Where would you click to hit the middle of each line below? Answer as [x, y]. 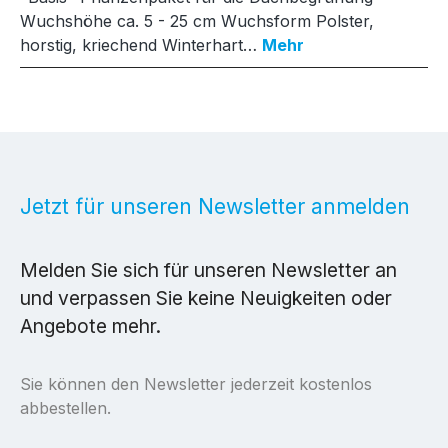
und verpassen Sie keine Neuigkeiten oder [206, 298]
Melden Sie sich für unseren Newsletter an [208, 270]
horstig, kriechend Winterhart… [141, 44]
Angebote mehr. [90, 326]
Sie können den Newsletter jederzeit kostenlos [196, 384]
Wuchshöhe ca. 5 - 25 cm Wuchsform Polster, [197, 20]
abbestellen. [65, 408]
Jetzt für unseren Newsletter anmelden [215, 206]
